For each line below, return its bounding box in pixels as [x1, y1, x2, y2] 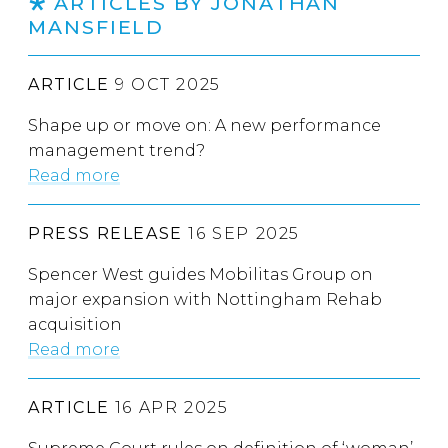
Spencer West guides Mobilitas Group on [28, 265, 373, 285]
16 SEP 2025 [182, 224, 301, 244]
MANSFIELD [28, 15, 165, 40]
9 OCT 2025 [109, 75, 221, 95]
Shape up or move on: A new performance [28, 116, 381, 136]
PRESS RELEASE [28, 224, 183, 244]
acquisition [28, 315, 122, 335]
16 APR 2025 [109, 398, 229, 418]
